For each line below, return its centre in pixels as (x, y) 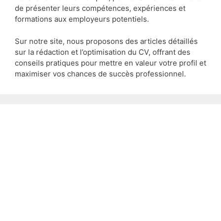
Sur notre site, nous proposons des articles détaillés (106, 41)
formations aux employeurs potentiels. (82, 19)
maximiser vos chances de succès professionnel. (100, 74)
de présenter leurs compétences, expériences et (100, 8)
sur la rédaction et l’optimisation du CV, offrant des (103, 52)
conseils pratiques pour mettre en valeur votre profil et (110, 63)
